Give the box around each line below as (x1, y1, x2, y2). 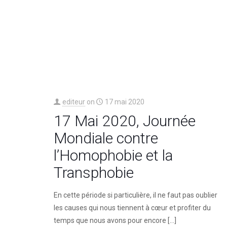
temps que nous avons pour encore (53, 216, 166, 224)
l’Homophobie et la (53, 146, 173, 164)
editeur (62, 97, 85, 106)
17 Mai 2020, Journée (53, 111, 196, 130)
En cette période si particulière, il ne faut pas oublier (53, 191, 217, 199)
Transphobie (53, 163, 137, 181)
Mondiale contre (53, 129, 158, 147)
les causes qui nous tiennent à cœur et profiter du (53, 203, 211, 212)
